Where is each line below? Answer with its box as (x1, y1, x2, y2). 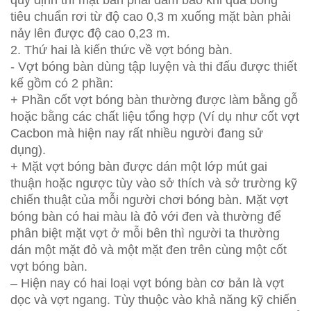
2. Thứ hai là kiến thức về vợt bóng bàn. (10, 43, 233, 57)
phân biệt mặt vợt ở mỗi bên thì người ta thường (10, 226, 280, 240)
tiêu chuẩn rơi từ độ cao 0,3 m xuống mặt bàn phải (10, 10, 291, 24)
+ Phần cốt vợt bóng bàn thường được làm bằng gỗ (10, 93, 298, 107)
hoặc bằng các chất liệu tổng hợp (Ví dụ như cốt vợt (10, 110, 299, 124)
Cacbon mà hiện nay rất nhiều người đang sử (10, 126, 263, 140)
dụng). (10, 143, 46, 157)
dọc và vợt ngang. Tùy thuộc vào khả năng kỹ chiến (10, 293, 296, 307)
